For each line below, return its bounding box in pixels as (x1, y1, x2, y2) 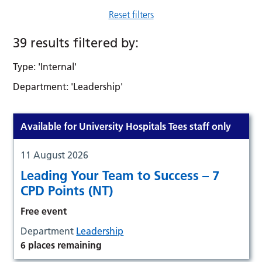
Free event (20, 205, 67, 217)
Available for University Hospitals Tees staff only (20, 120, 232, 132)
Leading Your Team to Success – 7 (20, 167, 220, 184)
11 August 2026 (20, 149, 89, 161)
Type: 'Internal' (13, 60, 77, 73)
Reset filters (108, 8, 154, 20)
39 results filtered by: (13, 35, 139, 51)
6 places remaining (20, 239, 102, 251)
